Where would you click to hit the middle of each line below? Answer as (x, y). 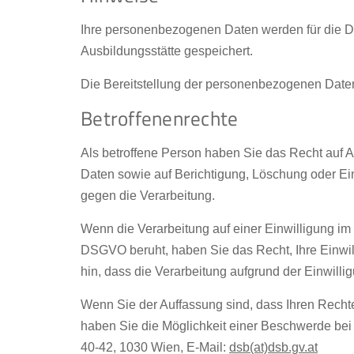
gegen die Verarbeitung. (148, 196)
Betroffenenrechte (160, 119)
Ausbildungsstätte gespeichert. (167, 51)
